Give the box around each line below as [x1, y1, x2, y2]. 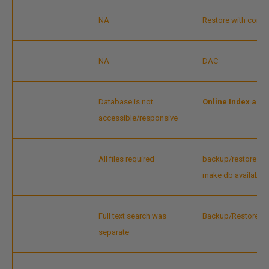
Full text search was [98, 211, 166, 220]
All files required [98, 154, 154, 163]
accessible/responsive [98, 113, 178, 122]
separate [98, 228, 129, 237]
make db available [202, 171, 265, 180]
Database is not [98, 97, 153, 106]
